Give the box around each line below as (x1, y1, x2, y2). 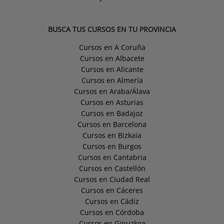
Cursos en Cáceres (81, 185, 143, 195)
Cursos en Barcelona (77, 119, 146, 129)
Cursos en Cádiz (85, 196, 139, 206)
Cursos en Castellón (78, 163, 145, 173)
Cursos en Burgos (82, 141, 141, 151)
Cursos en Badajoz (81, 108, 143, 118)
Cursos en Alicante (80, 64, 143, 74)
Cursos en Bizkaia (82, 130, 141, 140)
